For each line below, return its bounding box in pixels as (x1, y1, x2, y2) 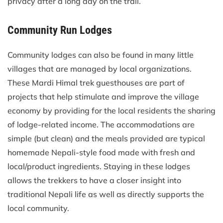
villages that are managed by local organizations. (7, 63, 192, 74)
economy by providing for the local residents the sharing (7, 105, 216, 115)
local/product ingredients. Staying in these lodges (7, 161, 190, 171)
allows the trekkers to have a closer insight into (7, 175, 181, 185)
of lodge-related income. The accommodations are (7, 119, 195, 129)
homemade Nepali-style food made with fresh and (7, 147, 195, 157)
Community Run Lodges (7, 23, 112, 36)
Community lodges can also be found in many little (7, 49, 194, 60)
